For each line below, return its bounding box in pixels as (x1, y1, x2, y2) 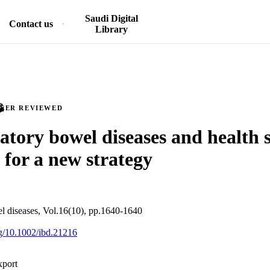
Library (95, 24, 128, 34)
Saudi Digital (84, 13, 138, 24)
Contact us (9, 19, 53, 29)
